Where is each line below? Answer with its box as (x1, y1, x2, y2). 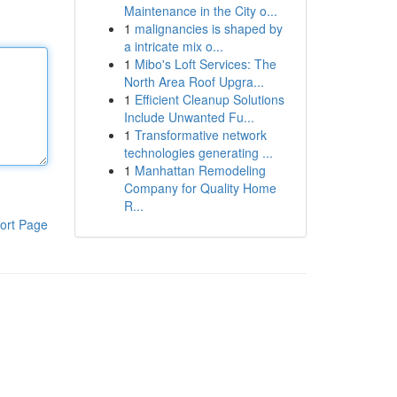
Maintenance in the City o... (123, 2, 277, 19)
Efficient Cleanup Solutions (134, 90, 284, 108)
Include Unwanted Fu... (123, 108, 254, 126)
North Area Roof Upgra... (123, 73, 264, 90)
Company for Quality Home (123, 179, 276, 197)
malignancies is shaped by (134, 19, 283, 37)
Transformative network (134, 126, 267, 144)
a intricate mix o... (123, 37, 223, 55)
